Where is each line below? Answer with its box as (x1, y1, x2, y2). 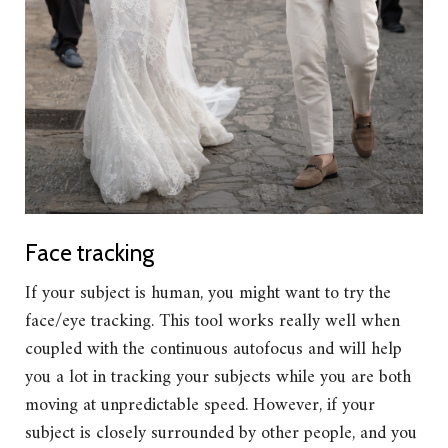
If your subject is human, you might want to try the (25, 277, 391, 309)
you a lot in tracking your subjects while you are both (25, 361, 411, 393)
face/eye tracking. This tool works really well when (25, 305, 400, 337)
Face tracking (25, 238, 154, 267)
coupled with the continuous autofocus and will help (25, 333, 402, 365)
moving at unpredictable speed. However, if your (25, 389, 375, 421)
